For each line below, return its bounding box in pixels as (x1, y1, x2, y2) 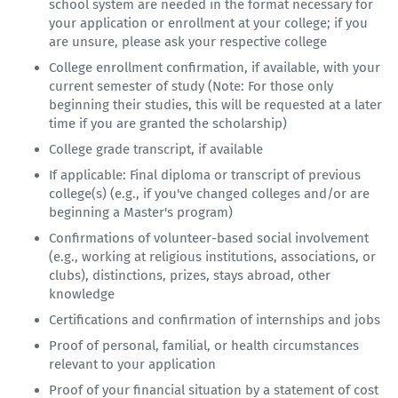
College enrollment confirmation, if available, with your (49, 60, 380, 76)
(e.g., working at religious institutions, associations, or (49, 249, 376, 266)
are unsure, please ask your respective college (49, 34, 327, 51)
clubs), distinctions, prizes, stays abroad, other (49, 267, 330, 284)
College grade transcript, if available (49, 141, 263, 158)
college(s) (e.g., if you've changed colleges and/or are (49, 186, 370, 203)
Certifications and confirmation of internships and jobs (49, 312, 380, 329)
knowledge (49, 286, 115, 303)
